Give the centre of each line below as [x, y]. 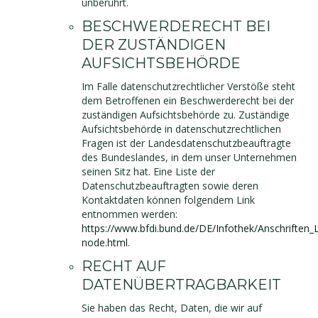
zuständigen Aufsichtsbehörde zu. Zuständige [186, 115]
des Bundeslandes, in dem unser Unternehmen [189, 157]
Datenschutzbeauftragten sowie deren [170, 186]
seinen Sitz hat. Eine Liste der [148, 171]
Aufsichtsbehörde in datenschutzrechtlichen [181, 129]
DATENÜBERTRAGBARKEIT [181, 285]
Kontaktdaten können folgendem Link [168, 200]
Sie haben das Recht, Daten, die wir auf [172, 308]
